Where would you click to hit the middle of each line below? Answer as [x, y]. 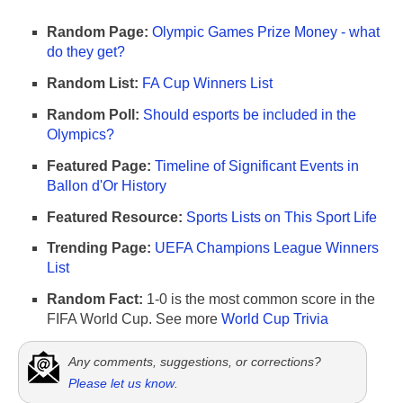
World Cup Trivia [275, 319]
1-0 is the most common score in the [259, 300]
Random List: [93, 84]
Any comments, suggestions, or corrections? [195, 361]
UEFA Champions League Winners [267, 248]
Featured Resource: [115, 217]
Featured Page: [99, 166]
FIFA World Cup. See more [134, 319]
